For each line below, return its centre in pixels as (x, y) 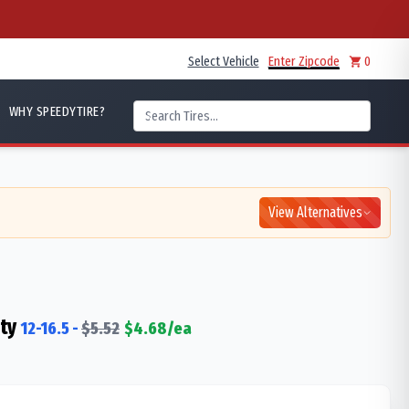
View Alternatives (315, 212)
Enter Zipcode (304, 61)
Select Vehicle (223, 61)
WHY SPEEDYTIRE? (57, 111)
